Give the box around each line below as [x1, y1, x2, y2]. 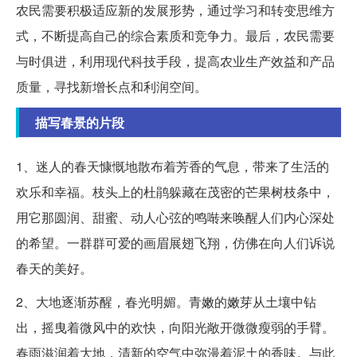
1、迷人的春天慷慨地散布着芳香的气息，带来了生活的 [16, 156, 329, 175]
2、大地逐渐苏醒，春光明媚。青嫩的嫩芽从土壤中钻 [16, 292, 316, 311]
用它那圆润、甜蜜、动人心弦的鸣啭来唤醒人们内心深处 [16, 207, 335, 226]
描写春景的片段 [35, 112, 124, 131]
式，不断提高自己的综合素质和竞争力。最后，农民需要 [16, 25, 335, 45]
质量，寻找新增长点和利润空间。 [16, 76, 207, 96]
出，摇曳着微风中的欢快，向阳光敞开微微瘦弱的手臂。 [16, 317, 335, 336]
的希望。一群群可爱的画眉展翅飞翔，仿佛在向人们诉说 [16, 233, 335, 252]
